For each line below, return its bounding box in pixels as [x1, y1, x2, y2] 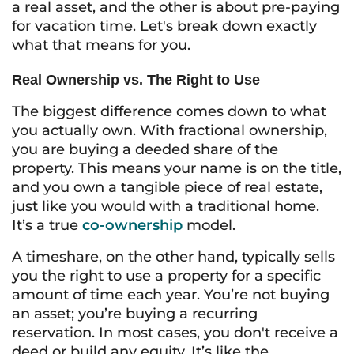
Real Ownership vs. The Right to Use [12, 72, 260, 88]
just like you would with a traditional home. [12, 198, 319, 215]
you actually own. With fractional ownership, [12, 122, 327, 139]
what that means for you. [12, 36, 190, 54]
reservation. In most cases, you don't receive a [12, 324, 338, 341]
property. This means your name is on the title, [12, 160, 341, 177]
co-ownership [82, 217, 183, 234]
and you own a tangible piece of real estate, [12, 179, 322, 196]
